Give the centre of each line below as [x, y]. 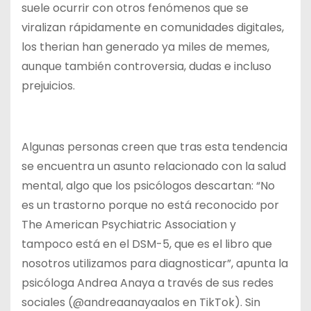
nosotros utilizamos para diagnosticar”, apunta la [155, 263]
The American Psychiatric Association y [129, 224]
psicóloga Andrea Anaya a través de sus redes [148, 283]
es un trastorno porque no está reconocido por [150, 205]
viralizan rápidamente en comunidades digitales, [153, 27]
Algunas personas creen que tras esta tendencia [154, 146]
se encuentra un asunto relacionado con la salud [154, 166]
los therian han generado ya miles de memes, [145, 47]
